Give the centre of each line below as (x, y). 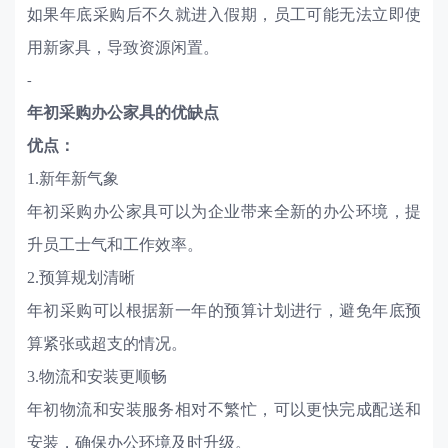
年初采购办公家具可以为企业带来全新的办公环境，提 (224, 212)
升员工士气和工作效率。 (114, 245)
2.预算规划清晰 (80, 278)
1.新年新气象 (72, 179)
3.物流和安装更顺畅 (96, 377)
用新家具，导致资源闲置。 (122, 48)
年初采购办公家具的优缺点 (122, 113)
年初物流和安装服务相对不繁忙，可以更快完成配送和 (224, 410)
